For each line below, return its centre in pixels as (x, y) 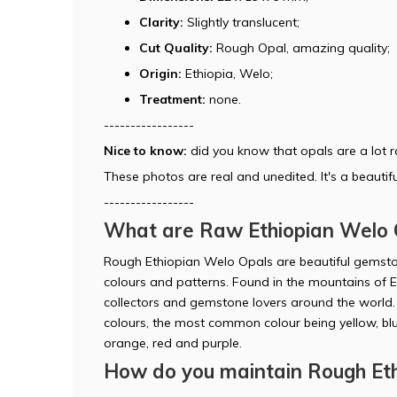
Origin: (160, 73)
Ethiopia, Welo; (227, 73)
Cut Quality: (178, 47)
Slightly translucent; (241, 22)
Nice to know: (145, 150)
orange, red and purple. (173, 343)
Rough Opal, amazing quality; (303, 47)
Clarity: (161, 22)
